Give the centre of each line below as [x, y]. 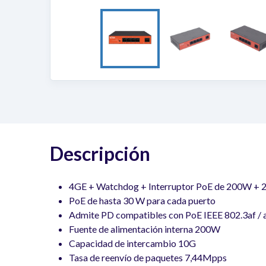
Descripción [100, 153]
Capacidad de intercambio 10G [132, 243]
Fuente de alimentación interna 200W [145, 229]
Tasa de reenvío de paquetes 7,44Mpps [148, 257]
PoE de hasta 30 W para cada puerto [142, 200]
